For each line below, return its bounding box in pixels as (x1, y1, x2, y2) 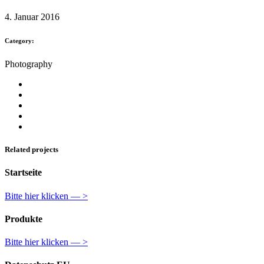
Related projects (5, 145, 58, 154)
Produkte (5, 213, 42, 224)
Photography (5, 59, 52, 70)
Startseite (5, 167, 42, 178)
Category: (5, 37, 34, 45)
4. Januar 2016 (5, 12, 60, 22)
